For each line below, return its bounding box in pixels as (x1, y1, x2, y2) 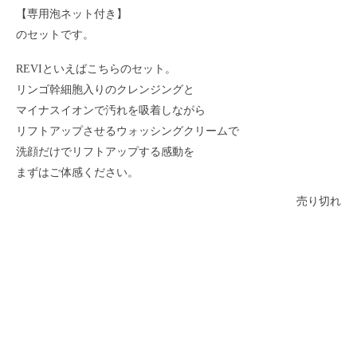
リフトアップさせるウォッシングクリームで (16, 124, 239, 137)
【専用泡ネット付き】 (16, 7, 127, 20)
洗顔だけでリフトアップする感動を (16, 145, 194, 158)
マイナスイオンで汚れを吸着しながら (16, 104, 206, 116)
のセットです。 (16, 28, 94, 41)
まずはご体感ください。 (16, 166, 139, 178)
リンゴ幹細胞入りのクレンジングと (16, 83, 194, 96)
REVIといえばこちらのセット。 (16, 62, 176, 75)
